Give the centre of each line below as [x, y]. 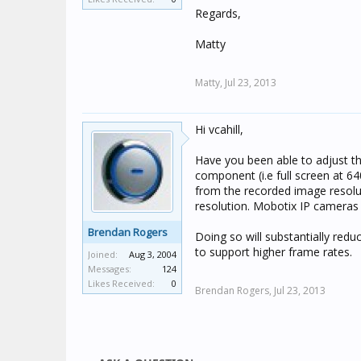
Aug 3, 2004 [153, 254]
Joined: [103, 254]
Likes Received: [121, 283]
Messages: [110, 269]
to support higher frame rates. [274, 252]
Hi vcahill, [219, 129]
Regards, [218, 13]
